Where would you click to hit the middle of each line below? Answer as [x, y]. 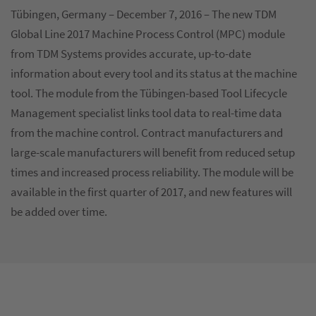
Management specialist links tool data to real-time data [146, 113]
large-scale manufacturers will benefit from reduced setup [153, 152]
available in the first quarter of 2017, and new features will [151, 192]
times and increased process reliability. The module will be [152, 172]
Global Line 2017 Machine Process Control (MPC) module [148, 34]
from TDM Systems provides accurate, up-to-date [131, 53]
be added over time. [59, 211]
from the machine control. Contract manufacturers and [147, 132]
